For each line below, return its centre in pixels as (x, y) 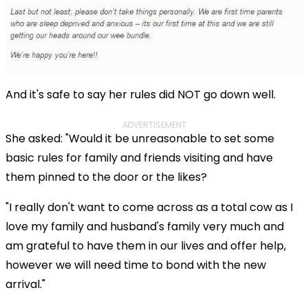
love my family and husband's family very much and (145, 226)
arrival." (25, 284)
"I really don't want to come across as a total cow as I (149, 207)
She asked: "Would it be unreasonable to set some (140, 138)
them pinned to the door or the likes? (106, 177)
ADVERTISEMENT (154, 124)
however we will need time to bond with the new (136, 265)
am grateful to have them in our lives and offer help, (146, 245)
